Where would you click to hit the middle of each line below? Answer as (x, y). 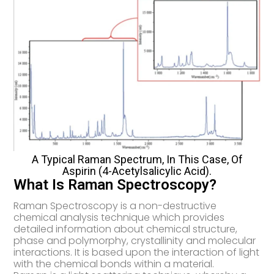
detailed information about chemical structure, (126, 229)
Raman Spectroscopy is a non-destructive (115, 206)
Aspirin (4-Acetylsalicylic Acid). (137, 171)
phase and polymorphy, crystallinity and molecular (135, 240)
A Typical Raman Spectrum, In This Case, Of (137, 159)
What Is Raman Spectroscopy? (115, 184)
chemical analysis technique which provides (119, 217)
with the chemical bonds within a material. (114, 264)
